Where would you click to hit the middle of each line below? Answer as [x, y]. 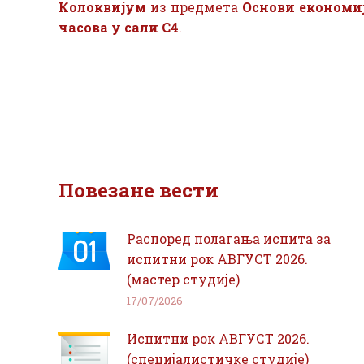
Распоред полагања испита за [229, 238]
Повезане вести [139, 190]
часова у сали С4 [119, 27]
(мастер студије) [183, 279]
